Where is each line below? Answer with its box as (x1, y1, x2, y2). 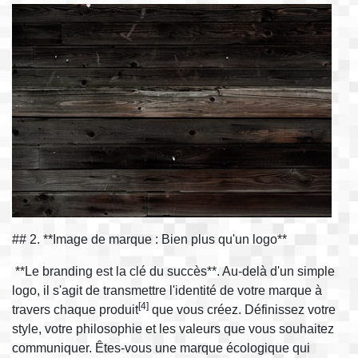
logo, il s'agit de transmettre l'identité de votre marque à (12, 283, 322, 297)
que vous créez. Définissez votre (149, 302, 336, 316)
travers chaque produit (12, 302, 138, 316)
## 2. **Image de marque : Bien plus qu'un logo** (12, 232, 287, 246)
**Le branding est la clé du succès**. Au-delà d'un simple (12, 264, 335, 278)
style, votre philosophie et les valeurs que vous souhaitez (12, 321, 334, 336)
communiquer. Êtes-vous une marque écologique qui (12, 340, 310, 355)
